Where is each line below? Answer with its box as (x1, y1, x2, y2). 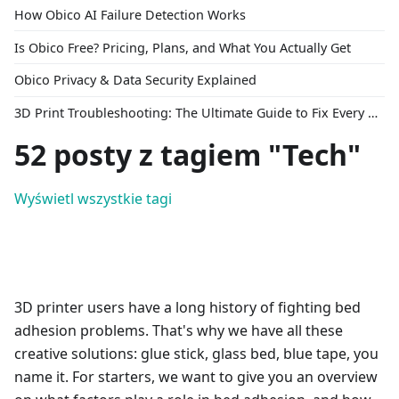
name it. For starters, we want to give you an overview (14, 367, 378, 387)
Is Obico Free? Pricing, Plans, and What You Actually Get (14, 38, 351, 56)
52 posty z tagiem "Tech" (14, 135, 361, 175)
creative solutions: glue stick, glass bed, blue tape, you (14, 344, 379, 364)
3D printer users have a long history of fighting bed (14, 297, 361, 318)
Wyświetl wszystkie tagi (14, 189, 172, 209)
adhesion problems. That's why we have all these (14, 321, 343, 341)
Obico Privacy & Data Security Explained (14, 71, 256, 89)
